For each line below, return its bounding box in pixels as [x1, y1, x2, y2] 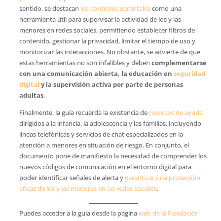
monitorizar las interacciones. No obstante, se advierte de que [19, 47, 200, 56]
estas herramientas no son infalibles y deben [19, 58, 151, 67]
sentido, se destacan [19, 3, 80, 13]
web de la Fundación [138, 208, 199, 218]
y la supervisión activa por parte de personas [40, 79, 183, 89]
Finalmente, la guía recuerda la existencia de [19, 108, 149, 117]
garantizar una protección [124, 173, 200, 182]
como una [151, 3, 182, 13]
